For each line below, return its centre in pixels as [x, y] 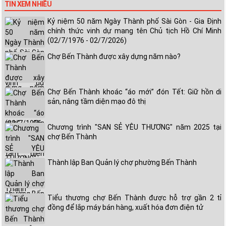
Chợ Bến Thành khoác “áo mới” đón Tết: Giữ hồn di [134, 92]
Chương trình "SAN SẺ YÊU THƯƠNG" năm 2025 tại [134, 127]
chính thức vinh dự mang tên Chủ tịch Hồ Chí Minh [134, 31]
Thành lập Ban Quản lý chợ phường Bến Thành [122, 162]
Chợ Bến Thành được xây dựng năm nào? [114, 56]
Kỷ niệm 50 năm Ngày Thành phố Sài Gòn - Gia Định [134, 21]
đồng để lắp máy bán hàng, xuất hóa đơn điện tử [125, 207]
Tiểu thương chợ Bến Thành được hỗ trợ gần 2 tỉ [134, 197]
